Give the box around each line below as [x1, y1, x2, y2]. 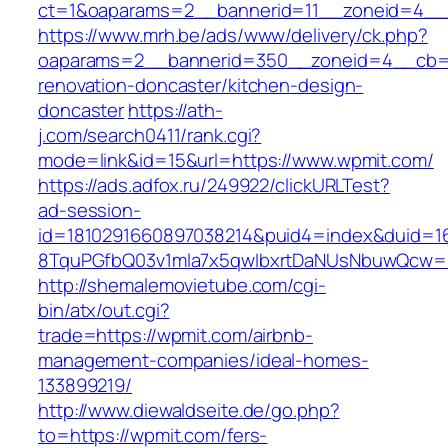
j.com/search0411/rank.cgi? [38, 122, 262, 149]
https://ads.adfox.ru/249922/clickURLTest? [38, 172, 390, 199]
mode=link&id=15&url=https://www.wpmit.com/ [38, 147, 434, 174]
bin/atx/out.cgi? [38, 297, 170, 324]
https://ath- [128, 97, 223, 124]
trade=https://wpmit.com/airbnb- [38, 322, 313, 349]
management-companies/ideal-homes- [38, 347, 369, 374]
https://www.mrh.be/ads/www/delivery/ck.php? [38, 22, 428, 49]
